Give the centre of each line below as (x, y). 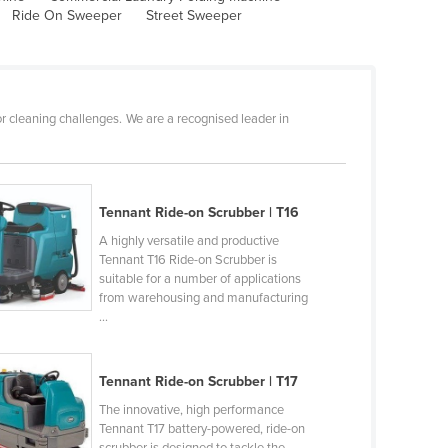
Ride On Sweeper (67, 15)
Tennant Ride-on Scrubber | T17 (198, 381)
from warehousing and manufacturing (203, 297)
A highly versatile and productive (188, 240)
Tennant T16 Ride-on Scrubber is (187, 259)
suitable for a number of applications (199, 278)
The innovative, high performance (191, 409)
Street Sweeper (194, 15)
